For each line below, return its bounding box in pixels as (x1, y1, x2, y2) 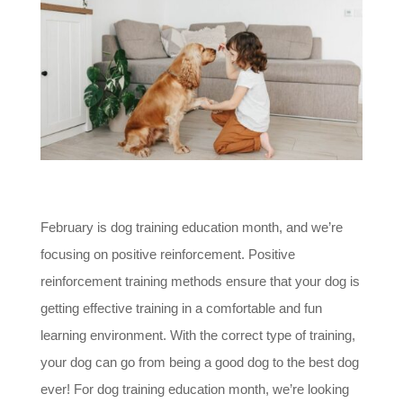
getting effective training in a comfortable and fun (40, 300, 322, 316)
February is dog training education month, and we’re (40, 219, 343, 235)
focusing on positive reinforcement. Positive (40, 246, 295, 262)
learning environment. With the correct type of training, (40, 327, 355, 343)
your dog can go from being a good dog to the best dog (40, 354, 359, 370)
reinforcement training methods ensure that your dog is (40, 273, 360, 289)
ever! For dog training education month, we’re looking (40, 381, 349, 397)
